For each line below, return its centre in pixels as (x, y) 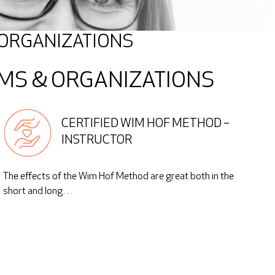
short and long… (38, 192)
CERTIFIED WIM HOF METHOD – (146, 124)
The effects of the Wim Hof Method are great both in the (118, 177)
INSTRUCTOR (97, 141)
